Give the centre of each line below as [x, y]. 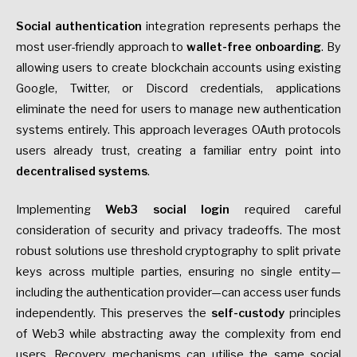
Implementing [61, 209]
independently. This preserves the [114, 313]
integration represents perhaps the [242, 26]
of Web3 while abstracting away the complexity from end [178, 333]
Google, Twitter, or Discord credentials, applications [178, 88]
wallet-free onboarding [254, 47]
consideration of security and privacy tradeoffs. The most [178, 230]
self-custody [248, 313]
